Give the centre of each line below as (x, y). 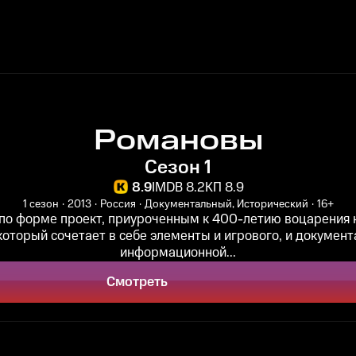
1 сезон (41, 204)
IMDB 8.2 (178, 188)
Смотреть (137, 282)
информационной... (178, 253)
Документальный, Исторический (226, 204)
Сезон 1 (178, 168)
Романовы (178, 141)
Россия (118, 204)
